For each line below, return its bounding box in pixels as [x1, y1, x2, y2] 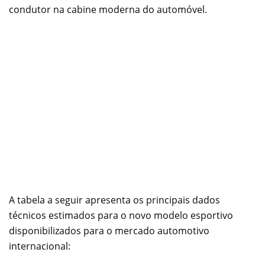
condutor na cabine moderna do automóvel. [9, 2, 207, 16]
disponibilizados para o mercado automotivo [9, 224, 209, 237]
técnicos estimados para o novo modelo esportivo [9, 208, 233, 222]
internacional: [9, 239, 70, 253]
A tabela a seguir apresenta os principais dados [9, 193, 220, 206]
